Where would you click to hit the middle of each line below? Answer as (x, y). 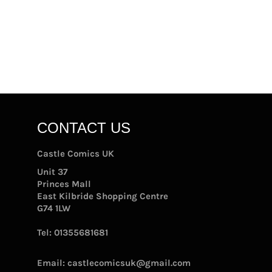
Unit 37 (52, 172)
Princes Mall (64, 184)
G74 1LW (54, 208)
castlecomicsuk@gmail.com (129, 263)
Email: (52, 263)
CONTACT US (84, 127)
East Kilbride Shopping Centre (103, 196)
